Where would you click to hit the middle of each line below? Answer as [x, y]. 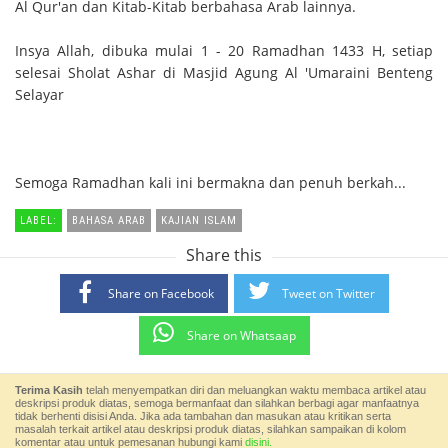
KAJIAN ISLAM [199, 221]
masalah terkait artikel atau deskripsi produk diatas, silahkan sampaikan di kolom [210, 429]
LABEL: [38, 221]
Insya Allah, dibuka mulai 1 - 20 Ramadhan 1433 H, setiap [224, 51]
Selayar [39, 95]
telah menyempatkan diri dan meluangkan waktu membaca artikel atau [254, 390]
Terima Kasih [49, 390]
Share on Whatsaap [241, 336]
